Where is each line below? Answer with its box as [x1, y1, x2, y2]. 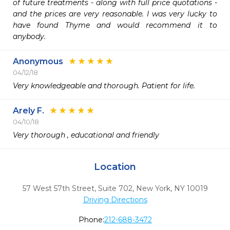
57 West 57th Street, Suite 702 [22, 184, 132, 193]
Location [94, 161, 136, 172]
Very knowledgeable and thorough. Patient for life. [13, 81, 197, 90]
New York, [136, 184, 172, 193]
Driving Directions [83, 195, 147, 204]
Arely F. [13, 106, 44, 116]
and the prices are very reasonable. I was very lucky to [13, 9, 217, 18]
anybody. [13, 32, 46, 41]
